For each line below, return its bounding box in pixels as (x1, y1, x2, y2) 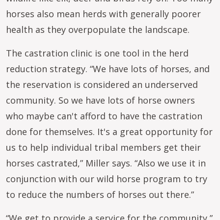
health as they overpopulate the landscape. (6, 24, 192, 35)
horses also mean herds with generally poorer (6, 8, 201, 20)
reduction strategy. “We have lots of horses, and (6, 63, 210, 75)
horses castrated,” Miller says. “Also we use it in (6, 157, 206, 169)
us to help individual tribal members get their (6, 141, 201, 153)
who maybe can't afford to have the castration (6, 110, 202, 122)
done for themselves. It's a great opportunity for (6, 126, 213, 137)
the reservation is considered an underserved (6, 79, 198, 90)
